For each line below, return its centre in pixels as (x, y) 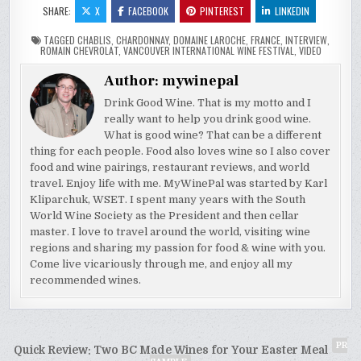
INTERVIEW (306, 40)
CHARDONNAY (142, 40)
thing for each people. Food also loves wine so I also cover (180, 151)
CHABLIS (94, 40)
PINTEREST (222, 11)
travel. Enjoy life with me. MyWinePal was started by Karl (179, 183)
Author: (133, 81)
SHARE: (58, 11)
